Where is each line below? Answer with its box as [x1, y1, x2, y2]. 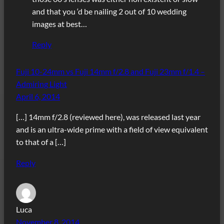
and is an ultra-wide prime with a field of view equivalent [16, 124, 208, 134]
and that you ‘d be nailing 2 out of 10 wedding [32, 6, 186, 16]
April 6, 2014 [16, 91, 60, 101]
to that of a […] [16, 137, 66, 147]
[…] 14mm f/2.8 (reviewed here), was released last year [16, 112, 200, 122]
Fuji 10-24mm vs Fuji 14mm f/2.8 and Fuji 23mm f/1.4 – [16, 66, 205, 76]
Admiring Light [16, 79, 67, 89]
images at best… [32, 19, 87, 29]
